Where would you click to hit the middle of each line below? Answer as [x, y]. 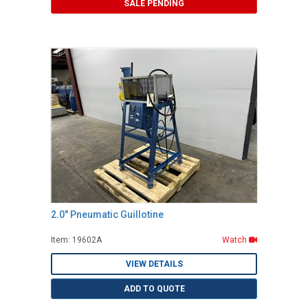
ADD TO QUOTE [154, 289]
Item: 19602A [76, 240]
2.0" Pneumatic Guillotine [107, 215]
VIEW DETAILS [154, 264]
